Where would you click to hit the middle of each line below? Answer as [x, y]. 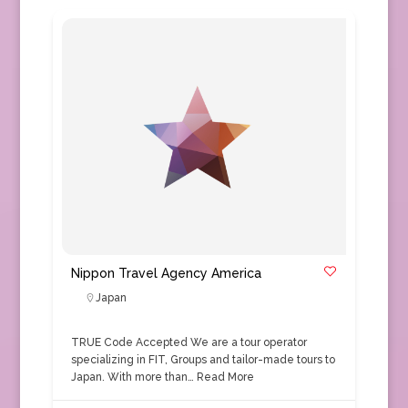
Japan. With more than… [132, 377]
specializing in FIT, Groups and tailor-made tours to [203, 360]
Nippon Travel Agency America [166, 273]
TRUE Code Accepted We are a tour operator [189, 342]
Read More [224, 377]
